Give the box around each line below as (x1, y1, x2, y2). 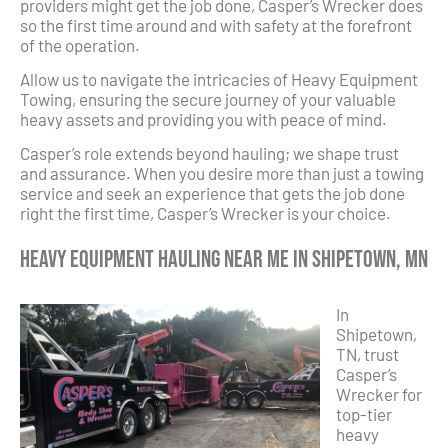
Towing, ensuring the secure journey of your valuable (20, 89, 396, 110)
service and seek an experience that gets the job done (20, 183, 405, 204)
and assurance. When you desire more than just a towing (20, 163, 424, 184)
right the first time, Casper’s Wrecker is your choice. (20, 203, 391, 224)
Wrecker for (336, 384, 422, 405)
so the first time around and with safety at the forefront (20, 14, 412, 35)
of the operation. (20, 34, 140, 55)
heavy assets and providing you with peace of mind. (20, 109, 387, 130)
